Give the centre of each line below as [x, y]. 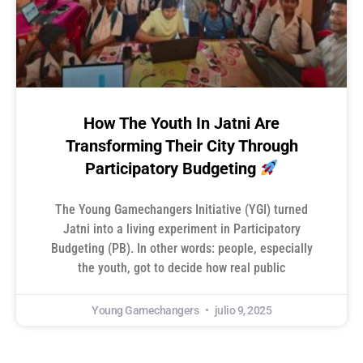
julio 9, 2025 [242, 311]
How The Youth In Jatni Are [181, 124]
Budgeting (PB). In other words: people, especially [181, 249]
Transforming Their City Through [181, 146]
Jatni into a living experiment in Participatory [181, 229]
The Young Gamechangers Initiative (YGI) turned [181, 210]
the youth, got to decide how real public [181, 268]
